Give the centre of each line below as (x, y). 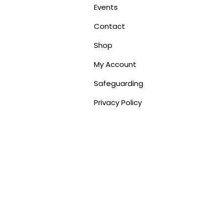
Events (106, 7)
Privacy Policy (118, 103)
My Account (115, 65)
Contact (110, 26)
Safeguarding (119, 84)
